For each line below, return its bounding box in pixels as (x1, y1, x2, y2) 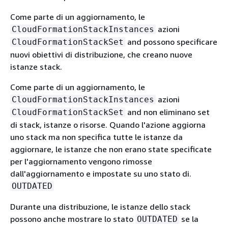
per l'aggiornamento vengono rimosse (10, 156, 152, 166)
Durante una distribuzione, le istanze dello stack (10, 201, 190, 212)
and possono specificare (125, 36, 217, 47)
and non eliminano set (125, 106, 210, 117)
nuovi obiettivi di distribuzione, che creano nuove (10, 49, 192, 60)
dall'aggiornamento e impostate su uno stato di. (10, 168, 191, 179)
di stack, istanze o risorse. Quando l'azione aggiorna (10, 119, 206, 130)
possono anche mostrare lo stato (10, 213, 135, 224)
